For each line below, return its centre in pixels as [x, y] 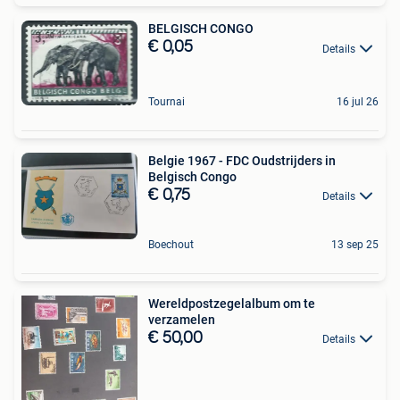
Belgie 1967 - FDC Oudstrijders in [242, 160]
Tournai [167, 101]
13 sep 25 [355, 244]
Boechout [171, 244]
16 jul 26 [358, 101]
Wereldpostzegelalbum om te [232, 303]
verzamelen [182, 319]
